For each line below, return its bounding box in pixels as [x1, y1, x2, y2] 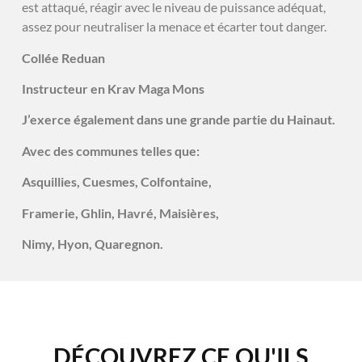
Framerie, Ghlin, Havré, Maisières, [21, 204, 219, 221]
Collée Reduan [21, 49, 105, 65]
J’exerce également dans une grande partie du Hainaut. [21, 112, 335, 128]
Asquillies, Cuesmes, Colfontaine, [21, 174, 212, 190]
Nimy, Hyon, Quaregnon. [21, 235, 163, 251]
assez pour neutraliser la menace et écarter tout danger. [21, 19, 326, 35]
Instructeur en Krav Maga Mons [21, 81, 207, 97]
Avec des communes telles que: [21, 142, 200, 158]
